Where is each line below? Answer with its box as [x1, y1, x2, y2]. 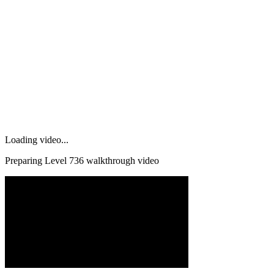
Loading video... [5, 134, 68, 145]
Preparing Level [5, 155, 69, 166]
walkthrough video [84, 155, 159, 166]
